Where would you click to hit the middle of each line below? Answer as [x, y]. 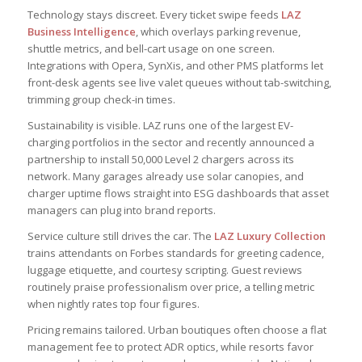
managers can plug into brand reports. [121, 210]
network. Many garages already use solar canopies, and [165, 177]
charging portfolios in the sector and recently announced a [170, 143]
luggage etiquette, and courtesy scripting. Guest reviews [164, 270]
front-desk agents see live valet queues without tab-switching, [179, 83]
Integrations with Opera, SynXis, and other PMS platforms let [175, 66]
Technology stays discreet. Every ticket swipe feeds [154, 15]
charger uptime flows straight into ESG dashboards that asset [178, 194]
